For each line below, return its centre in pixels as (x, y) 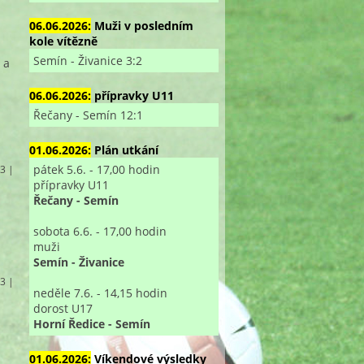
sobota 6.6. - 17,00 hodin (100, 231)
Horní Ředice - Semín (91, 323)
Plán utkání (126, 149)
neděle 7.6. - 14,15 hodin (100, 292)
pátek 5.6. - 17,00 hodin (96, 169)
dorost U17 (63, 308)
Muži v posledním (143, 25)
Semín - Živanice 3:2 (87, 60)
